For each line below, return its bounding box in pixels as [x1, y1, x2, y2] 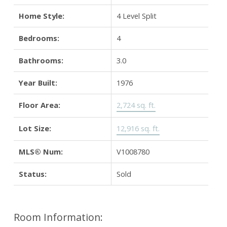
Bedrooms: [18, 32, 59, 43]
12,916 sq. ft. [116, 123, 160, 133]
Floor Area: [18, 99, 60, 110]
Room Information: [13, 210, 103, 224]
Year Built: [18, 77, 57, 88]
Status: [18, 168, 47, 179]
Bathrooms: [18, 55, 63, 65]
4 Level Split [116, 10, 157, 21]
